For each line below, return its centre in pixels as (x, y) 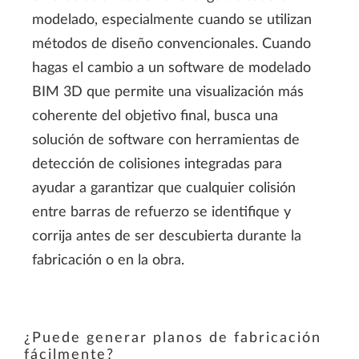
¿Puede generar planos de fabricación (173, 339)
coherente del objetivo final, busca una (155, 117)
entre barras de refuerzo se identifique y (161, 213)
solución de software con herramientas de (166, 141)
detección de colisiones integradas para (157, 165)
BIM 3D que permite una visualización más (168, 93)
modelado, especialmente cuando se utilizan (172, 20)
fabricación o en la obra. (108, 261)
